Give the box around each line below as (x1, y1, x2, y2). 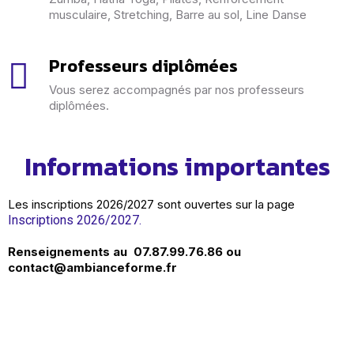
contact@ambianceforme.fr (8, 259, 177, 275)
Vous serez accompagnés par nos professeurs (49, 81, 304, 97)
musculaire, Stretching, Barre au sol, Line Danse (49, 6, 307, 22)
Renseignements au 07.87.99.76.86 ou (8, 243, 241, 259)
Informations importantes (24, 147, 330, 186)
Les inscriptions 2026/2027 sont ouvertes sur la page (8, 196, 295, 212)
